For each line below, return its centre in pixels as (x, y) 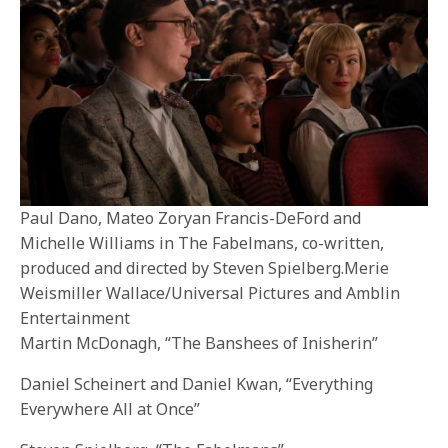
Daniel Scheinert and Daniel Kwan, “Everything (197, 383)
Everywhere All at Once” (110, 408)
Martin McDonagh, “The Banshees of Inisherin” (199, 342)
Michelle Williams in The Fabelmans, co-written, (202, 242)
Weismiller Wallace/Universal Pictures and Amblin (210, 292)
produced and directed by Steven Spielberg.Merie (204, 267)
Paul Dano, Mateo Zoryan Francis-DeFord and (190, 217)
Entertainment (75, 317)
